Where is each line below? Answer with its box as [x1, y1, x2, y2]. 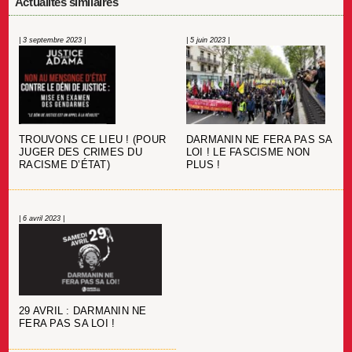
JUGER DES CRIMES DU [19, 147, 142, 159]
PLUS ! [185, 159, 221, 171]
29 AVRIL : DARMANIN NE [19, 306, 147, 317]
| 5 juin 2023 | [185, 35, 229, 44]
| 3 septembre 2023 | [19, 35, 86, 44]
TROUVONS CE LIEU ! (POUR [19, 134, 167, 146]
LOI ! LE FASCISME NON [185, 147, 310, 159]
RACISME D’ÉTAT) [19, 159, 110, 171]
